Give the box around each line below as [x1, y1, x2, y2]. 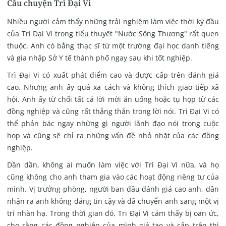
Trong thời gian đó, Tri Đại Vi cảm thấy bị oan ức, [50, 208, 219, 218]
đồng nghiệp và [7, 106, 63, 117]
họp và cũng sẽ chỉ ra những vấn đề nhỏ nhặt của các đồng [7, 131, 219, 141]
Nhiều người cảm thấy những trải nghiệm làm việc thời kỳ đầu [7, 17, 219, 27]
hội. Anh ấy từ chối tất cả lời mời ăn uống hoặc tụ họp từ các [7, 94, 219, 104]
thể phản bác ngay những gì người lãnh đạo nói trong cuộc [7, 119, 219, 129]
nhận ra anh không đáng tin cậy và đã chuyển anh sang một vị [7, 196, 219, 206]
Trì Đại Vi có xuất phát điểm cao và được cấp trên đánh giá [7, 70, 219, 80]
